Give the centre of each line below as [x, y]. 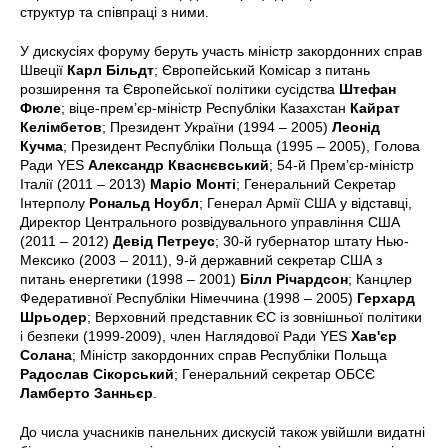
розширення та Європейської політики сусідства [179, 88]
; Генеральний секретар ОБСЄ [274, 373]
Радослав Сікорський [97, 373]
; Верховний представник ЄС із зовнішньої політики [254, 316]
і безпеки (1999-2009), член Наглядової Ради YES [185, 335]
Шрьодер [53, 316]
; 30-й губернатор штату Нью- [312, 240]
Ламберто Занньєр [86, 392]
